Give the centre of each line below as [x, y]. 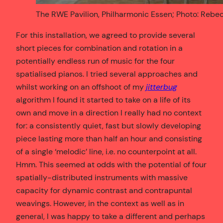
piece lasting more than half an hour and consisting [109, 138]
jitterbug [162, 87]
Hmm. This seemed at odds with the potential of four [111, 164]
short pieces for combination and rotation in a [99, 48]
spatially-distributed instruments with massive [102, 177]
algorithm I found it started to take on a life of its [103, 100]
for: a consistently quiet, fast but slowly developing [109, 125]
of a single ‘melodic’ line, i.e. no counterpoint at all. [106, 151]
